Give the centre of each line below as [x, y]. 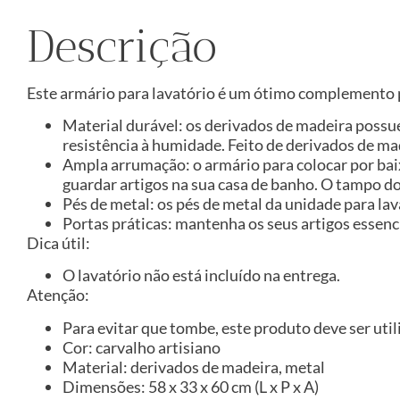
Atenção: [58, 295]
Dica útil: [58, 242]
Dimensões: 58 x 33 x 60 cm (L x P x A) [191, 386]
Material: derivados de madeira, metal [194, 367]
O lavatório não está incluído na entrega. [201, 275]
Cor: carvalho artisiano [142, 347]
